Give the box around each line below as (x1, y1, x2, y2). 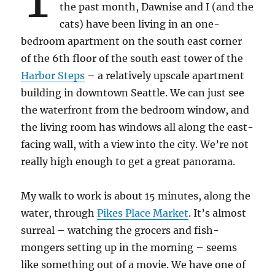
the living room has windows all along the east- (21, 121, 254, 134)
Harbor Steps (21, 69, 85, 82)
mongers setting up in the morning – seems (21, 241, 238, 254)
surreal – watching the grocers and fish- (21, 224, 220, 237)
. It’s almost (188, 207, 247, 220)
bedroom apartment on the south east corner (21, 35, 242, 48)
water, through (21, 207, 98, 220)
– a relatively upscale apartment (85, 69, 245, 82)
